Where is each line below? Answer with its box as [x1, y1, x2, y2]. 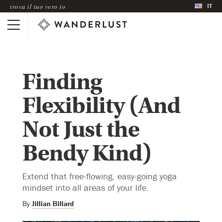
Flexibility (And [22, 92, 180, 119]
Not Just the [22, 115, 139, 143]
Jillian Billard [32, 198, 74, 208]
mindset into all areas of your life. [22, 181, 149, 193]
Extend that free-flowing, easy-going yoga [22, 170, 177, 182]
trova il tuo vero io [10, 1, 65, 11]
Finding [22, 68, 102, 96]
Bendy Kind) [22, 139, 152, 167]
